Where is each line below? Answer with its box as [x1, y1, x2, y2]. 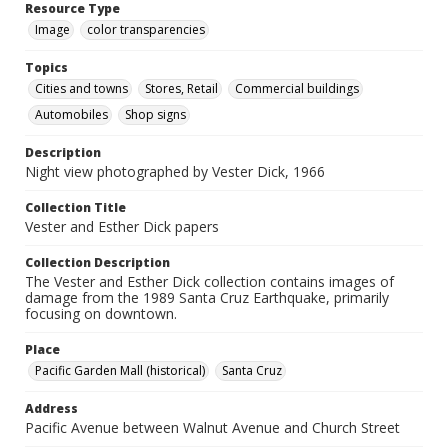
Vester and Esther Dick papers [25, 217, 219, 237]
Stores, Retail [145, 80, 218, 98]
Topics [25, 59, 68, 77]
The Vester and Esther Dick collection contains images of [25, 272, 394, 292]
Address [25, 400, 78, 418]
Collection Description [25, 254, 170, 272]
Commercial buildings [235, 80, 359, 98]
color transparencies [87, 21, 205, 39]
